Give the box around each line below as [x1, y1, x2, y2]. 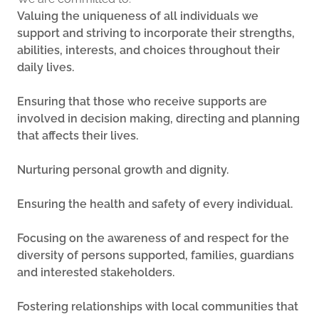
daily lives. [17, 61, 74, 74]
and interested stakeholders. [17, 266, 174, 279]
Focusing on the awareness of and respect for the [17, 231, 289, 245]
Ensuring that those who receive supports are [17, 95, 267, 108]
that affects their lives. [17, 129, 138, 142]
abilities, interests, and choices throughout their [17, 43, 280, 57]
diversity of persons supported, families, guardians [17, 249, 294, 262]
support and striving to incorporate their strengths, [17, 26, 295, 40]
